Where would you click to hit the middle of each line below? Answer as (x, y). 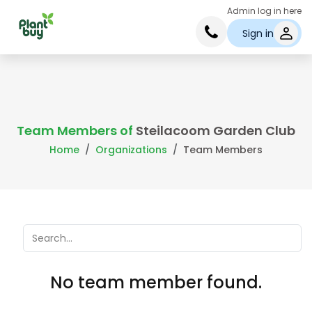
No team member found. (156, 282)
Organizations (131, 150)
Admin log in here (264, 11)
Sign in (258, 33)
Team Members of (76, 131)
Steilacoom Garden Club (216, 131)
